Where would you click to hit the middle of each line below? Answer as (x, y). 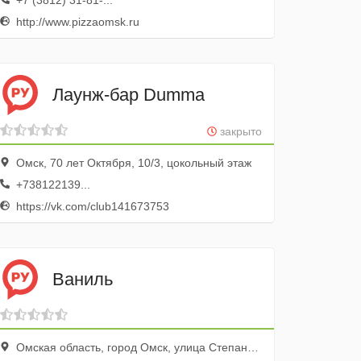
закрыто (239, 131)
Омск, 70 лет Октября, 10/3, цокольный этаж (133, 163)
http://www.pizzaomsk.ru (77, 22)
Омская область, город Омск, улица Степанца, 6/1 (131, 347)
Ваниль (83, 279)
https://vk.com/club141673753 (91, 206)
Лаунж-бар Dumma (129, 94)
